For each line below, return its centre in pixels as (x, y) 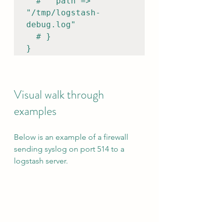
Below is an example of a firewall (72, 137)
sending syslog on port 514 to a (70, 149)
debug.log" (51, 25)
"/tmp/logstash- (63, 13)
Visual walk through (60, 95)
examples (35, 111)
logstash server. (41, 161)
